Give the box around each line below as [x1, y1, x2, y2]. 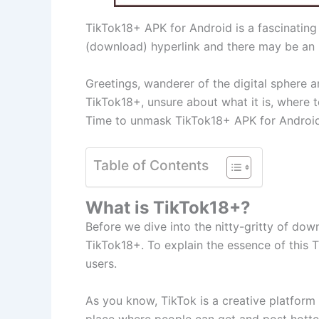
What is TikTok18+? [85, 197, 251, 219]
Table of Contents [93, 157, 209, 174]
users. [85, 256, 120, 271]
